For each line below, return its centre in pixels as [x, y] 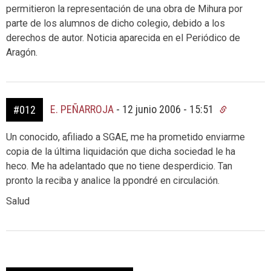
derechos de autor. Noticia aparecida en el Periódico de [123, 38]
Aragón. [22, 52]
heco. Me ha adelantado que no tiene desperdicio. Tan [119, 166]
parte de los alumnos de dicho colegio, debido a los [116, 23]
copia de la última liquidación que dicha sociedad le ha [121, 152]
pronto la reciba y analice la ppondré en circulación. [113, 181]
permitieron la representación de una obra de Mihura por [124, 9]
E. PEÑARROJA [82, 109]
